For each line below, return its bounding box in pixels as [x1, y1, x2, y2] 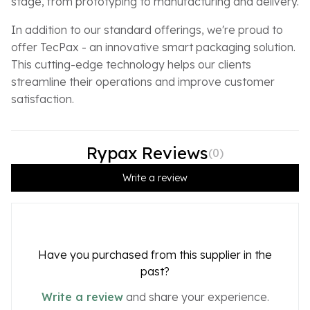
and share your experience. [122, 290, 269, 304]
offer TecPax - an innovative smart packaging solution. [11, 39, 295, 54]
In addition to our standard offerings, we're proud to [11, 22, 283, 37]
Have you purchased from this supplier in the [38, 248, 272, 262]
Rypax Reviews [86, 142, 208, 163]
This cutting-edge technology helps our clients [11, 57, 251, 71]
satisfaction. [11, 91, 74, 106]
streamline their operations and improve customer [11, 74, 275, 89]
